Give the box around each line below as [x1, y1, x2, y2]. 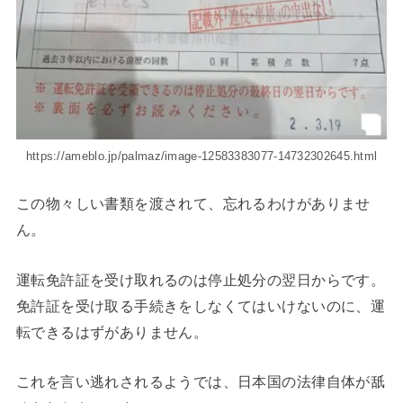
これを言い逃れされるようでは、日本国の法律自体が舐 [15, 373, 386, 390]
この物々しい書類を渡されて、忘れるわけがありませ [15, 195, 371, 212]
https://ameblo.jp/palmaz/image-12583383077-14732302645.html [25, 149, 378, 164]
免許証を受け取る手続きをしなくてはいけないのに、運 [15, 297, 386, 314]
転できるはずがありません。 [15, 323, 209, 340]
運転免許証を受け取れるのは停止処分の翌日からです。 [15, 271, 386, 288]
